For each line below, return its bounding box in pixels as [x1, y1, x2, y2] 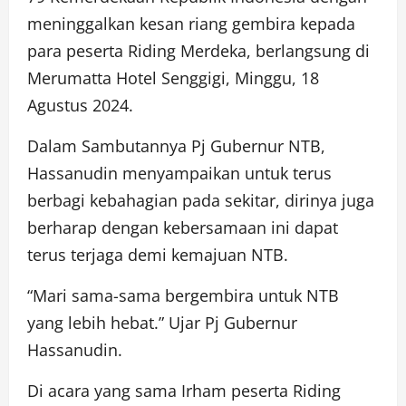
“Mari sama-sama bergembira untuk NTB [27, 284, 339, 306]
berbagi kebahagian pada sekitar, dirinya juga [27, 188, 374, 211]
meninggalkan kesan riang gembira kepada [27, 12, 355, 34]
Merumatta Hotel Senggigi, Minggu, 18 [27, 66, 319, 89]
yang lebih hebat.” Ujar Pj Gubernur [27, 311, 297, 333]
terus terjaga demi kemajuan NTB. [27, 243, 288, 266]
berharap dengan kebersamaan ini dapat [27, 216, 338, 238]
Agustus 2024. [27, 93, 133, 116]
